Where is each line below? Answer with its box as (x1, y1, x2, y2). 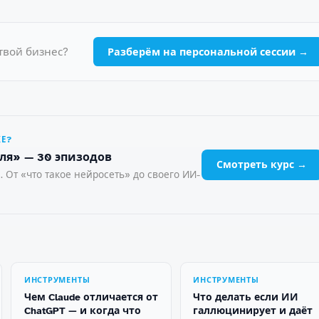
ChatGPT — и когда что (23, 305, 141, 318)
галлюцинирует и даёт (193, 305, 313, 318)
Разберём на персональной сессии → (108, 45, 308, 58)
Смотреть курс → (216, 158, 308, 171)
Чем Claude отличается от (23, 291, 158, 304)
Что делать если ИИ (193, 291, 299, 304)
